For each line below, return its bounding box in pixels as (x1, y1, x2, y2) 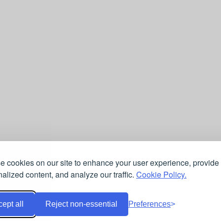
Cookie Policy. (136, 169, 186, 180)
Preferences (128, 200, 171, 208)
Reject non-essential (45, 200, 117, 208)
